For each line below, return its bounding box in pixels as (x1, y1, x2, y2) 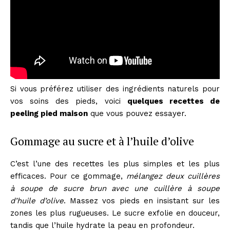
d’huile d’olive (10, 196, 64, 205)
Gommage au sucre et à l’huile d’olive (10, 133, 194, 148)
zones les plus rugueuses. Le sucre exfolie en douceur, (10, 208, 220, 218)
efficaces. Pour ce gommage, (10, 171, 126, 181)
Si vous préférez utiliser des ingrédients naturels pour (10, 84, 220, 93)
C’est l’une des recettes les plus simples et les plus (10, 159, 220, 168)
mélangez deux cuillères (126, 171, 220, 181)
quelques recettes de (127, 96, 220, 106)
